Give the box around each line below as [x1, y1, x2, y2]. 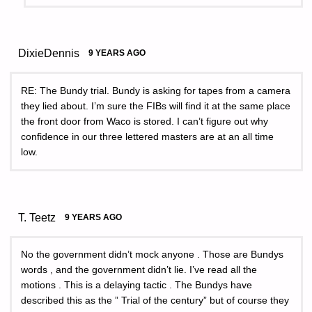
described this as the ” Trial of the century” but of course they [21, 295, 289, 306]
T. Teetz [18, 210, 56, 224]
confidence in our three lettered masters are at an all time [21, 131, 274, 142]
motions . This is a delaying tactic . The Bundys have [21, 280, 252, 291]
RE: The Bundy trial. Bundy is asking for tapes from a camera [21, 85, 290, 96]
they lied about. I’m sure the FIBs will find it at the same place [21, 100, 290, 111]
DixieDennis [18, 47, 80, 60]
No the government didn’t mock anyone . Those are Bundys [21, 249, 283, 260]
